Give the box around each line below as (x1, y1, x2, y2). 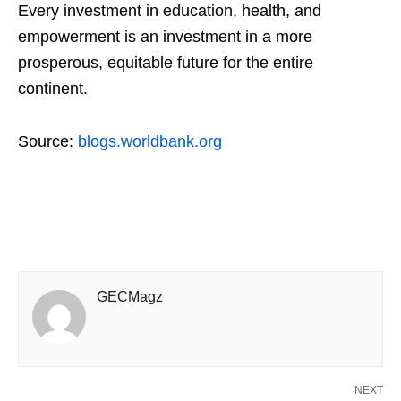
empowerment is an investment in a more (18, 28, 312, 47)
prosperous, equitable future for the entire (18, 54, 313, 73)
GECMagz (97, 289, 163, 305)
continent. (18, 80, 88, 98)
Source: (18, 132, 78, 151)
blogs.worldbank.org (78, 132, 222, 151)
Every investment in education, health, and (18, 2, 321, 21)
